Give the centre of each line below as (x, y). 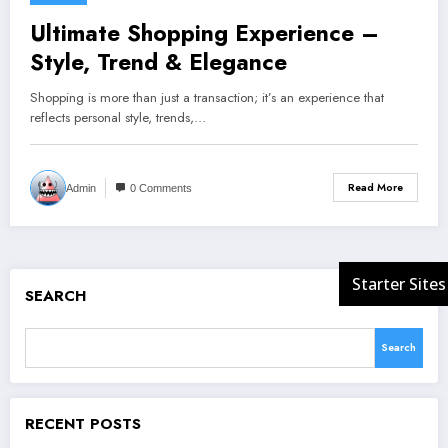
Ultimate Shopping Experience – (204, 32)
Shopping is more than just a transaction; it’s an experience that (207, 97)
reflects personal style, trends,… (118, 117)
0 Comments (161, 187)
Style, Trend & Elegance (158, 61)
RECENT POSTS (83, 423)
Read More (375, 188)
